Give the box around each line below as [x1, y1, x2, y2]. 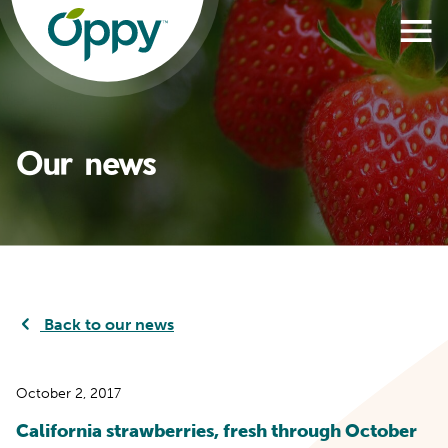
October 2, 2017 [16, 384, 121, 402]
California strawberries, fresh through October [16, 419, 417, 442]
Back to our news [40, 314, 174, 334]
